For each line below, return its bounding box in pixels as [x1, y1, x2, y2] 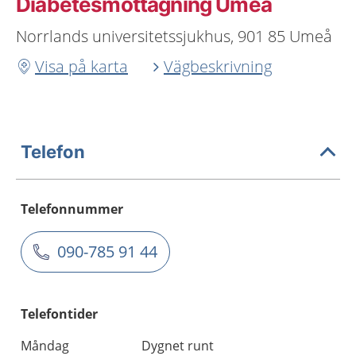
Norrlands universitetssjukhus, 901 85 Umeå [16, 25, 332, 47]
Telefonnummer [21, 200, 123, 218]
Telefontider [21, 305, 98, 323]
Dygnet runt [141, 337, 214, 354]
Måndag [21, 337, 69, 354]
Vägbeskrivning [164, 56, 272, 77]
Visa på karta [35, 56, 128, 77]
